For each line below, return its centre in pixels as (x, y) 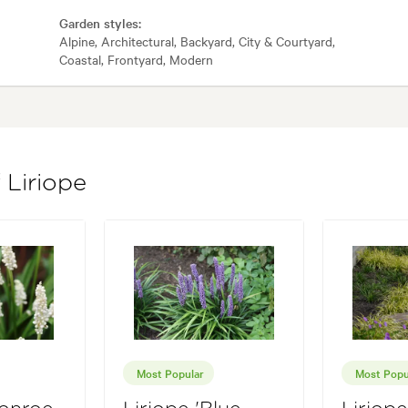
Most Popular (170, 373)
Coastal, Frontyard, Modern (136, 60)
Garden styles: (100, 23)
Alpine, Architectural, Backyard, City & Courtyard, (197, 41)
